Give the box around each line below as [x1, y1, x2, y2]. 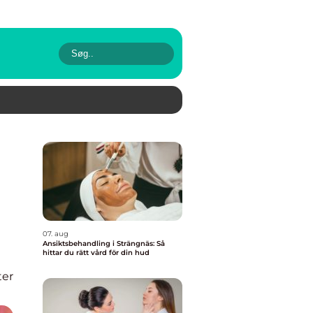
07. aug [43, 229, 68, 238]
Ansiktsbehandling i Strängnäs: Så [43, 239, 165, 248]
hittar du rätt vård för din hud [43, 248, 150, 257]
